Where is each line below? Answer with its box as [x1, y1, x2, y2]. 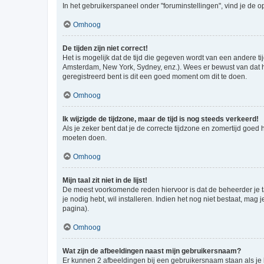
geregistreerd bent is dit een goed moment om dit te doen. [62, 72, 247, 81]
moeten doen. [62, 133, 107, 142]
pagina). [62, 204, 89, 213]
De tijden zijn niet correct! [62, 44, 148, 52]
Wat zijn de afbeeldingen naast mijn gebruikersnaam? [62, 246, 241, 255]
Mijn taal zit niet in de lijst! [62, 176, 147, 184]
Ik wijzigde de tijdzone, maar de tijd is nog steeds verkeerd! [62, 114, 259, 123]
